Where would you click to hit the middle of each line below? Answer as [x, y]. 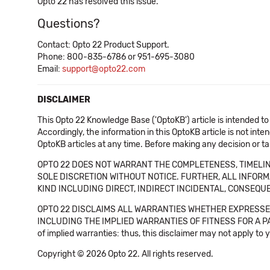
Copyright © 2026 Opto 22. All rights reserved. [125, 254]
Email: [50, 69]
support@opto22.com [104, 69]
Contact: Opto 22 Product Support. [103, 45]
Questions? [69, 24]
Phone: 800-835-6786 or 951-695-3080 [116, 57]
